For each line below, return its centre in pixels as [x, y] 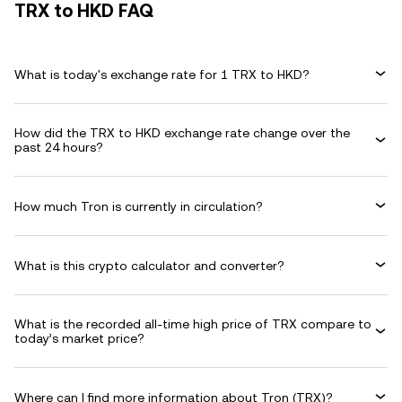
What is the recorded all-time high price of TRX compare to [193, 324]
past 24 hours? [59, 147]
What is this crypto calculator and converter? [149, 265]
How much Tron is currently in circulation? [139, 206]
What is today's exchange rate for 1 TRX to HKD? [162, 74]
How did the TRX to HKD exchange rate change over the [182, 133]
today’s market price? [79, 338]
